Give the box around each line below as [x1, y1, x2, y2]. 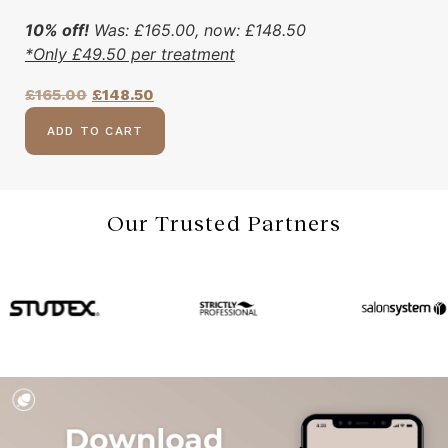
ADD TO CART [47, 123, 144, 138]
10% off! [25, 19, 89, 40]
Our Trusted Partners [106, 208, 342, 236]
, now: [195, 19, 245, 40]
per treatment [126, 43, 235, 64]
